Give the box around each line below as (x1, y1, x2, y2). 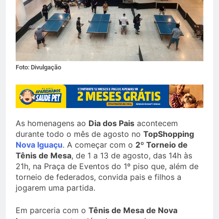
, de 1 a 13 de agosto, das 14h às (71, 151, 192, 161)
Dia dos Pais (88, 118, 134, 129)
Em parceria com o (16, 205, 88, 216)
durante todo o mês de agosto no (16, 129, 143, 139)
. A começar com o (63, 140, 135, 150)
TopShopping (143, 129, 194, 139)
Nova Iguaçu (16, 140, 63, 150)
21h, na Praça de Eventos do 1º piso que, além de (16, 161, 198, 172)
